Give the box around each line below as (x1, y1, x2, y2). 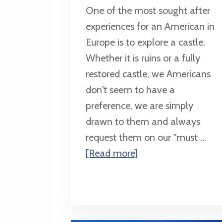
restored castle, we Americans (85, 68, 211, 80)
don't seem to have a (85, 84, 175, 96)
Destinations (137, 194, 190, 207)
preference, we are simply (85, 100, 193, 112)
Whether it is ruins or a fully (85, 52, 200, 64)
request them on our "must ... (85, 131, 206, 144)
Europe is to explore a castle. (85, 36, 205, 49)
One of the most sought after (85, 4, 210, 17)
